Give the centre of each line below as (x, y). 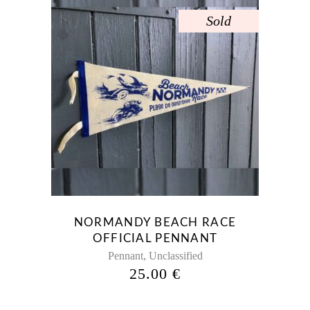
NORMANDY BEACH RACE (155, 223)
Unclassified (175, 256)
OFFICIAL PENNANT (155, 239)
